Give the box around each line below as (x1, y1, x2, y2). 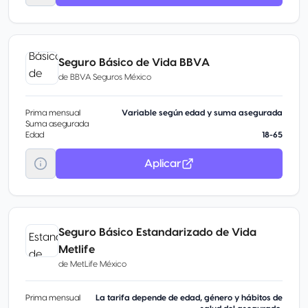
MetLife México (70, 260, 126, 268)
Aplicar (144, 157, 181, 169)
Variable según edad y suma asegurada (122, 109, 283, 117)
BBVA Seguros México (70, 72, 151, 81)
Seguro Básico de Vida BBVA (58, 56, 210, 68)
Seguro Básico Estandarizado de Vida (58, 227, 256, 238)
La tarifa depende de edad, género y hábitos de (96, 294, 283, 302)
